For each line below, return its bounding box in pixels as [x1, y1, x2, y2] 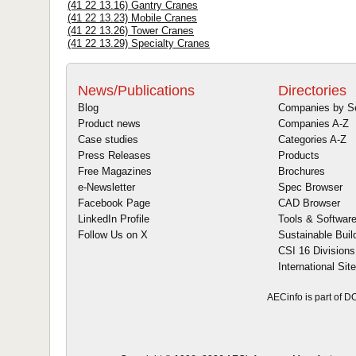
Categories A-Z [278, 133, 346, 146]
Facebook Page [78, 197, 150, 210]
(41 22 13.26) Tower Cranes [68, 24, 194, 37]
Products [278, 149, 319, 162]
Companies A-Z [278, 118, 349, 130]
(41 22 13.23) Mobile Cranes [68, 11, 197, 24]
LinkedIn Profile [78, 213, 149, 226]
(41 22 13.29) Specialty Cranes [68, 37, 210, 49]
